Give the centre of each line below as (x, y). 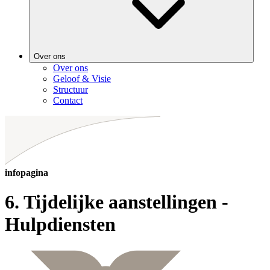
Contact (68, 100)
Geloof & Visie (82, 78)
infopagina (27, 172)
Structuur (71, 89)
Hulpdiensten (60, 224)
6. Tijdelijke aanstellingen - (117, 202)
